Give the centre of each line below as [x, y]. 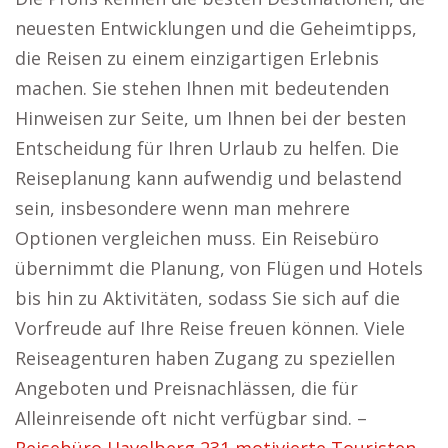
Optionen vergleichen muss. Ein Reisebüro [197, 238]
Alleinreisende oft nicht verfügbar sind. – [191, 418]
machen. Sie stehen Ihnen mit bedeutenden [202, 88]
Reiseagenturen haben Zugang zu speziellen [205, 358]
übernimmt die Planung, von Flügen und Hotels [219, 268]
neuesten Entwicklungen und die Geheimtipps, [216, 28]
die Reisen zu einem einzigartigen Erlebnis [197, 58]
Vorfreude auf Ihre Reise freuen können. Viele [210, 328]
